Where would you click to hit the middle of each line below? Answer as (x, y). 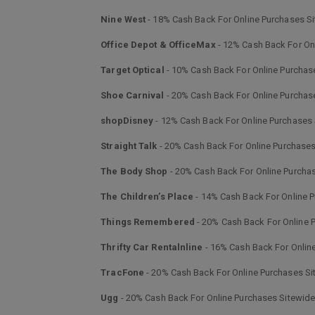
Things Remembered (148, 222)
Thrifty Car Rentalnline (152, 247)
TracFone (123, 272)
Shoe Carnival (133, 95)
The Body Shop (134, 171)
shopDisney (127, 121)
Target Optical (133, 70)
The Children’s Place (147, 197)
